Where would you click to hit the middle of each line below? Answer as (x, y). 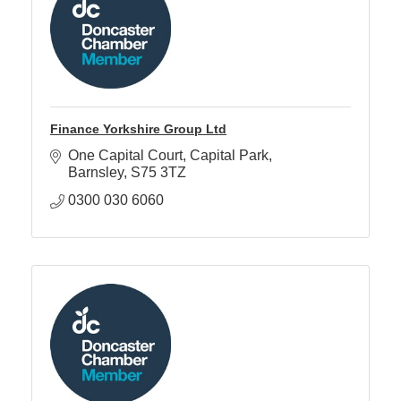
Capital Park (229, 156)
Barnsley (96, 173)
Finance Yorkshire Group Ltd (138, 129)
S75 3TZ (158, 173)
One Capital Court (125, 156)
